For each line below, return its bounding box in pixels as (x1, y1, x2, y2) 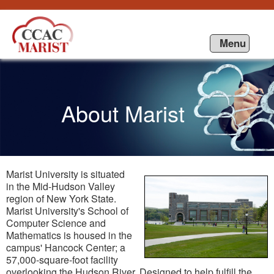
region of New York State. (6, 191, 116, 206)
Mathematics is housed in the (6, 228, 132, 242)
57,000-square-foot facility (6, 253, 118, 267)
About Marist (61, 97, 185, 128)
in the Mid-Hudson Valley (6, 179, 115, 193)
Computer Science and (6, 216, 106, 230)
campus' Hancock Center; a (6, 240, 125, 254)
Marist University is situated (6, 167, 125, 181)
